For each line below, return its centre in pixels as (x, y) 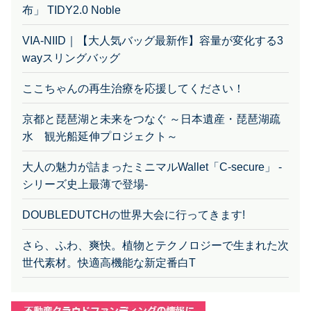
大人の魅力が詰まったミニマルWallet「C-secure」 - (152, 148)
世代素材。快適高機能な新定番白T (109, 244)
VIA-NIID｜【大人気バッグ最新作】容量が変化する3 (153, 22)
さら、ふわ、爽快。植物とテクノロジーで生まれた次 (155, 226)
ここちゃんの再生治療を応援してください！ (133, 69)
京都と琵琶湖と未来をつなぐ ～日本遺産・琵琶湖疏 (151, 100)
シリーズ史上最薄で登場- (85, 165)
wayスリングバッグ (71, 39)
